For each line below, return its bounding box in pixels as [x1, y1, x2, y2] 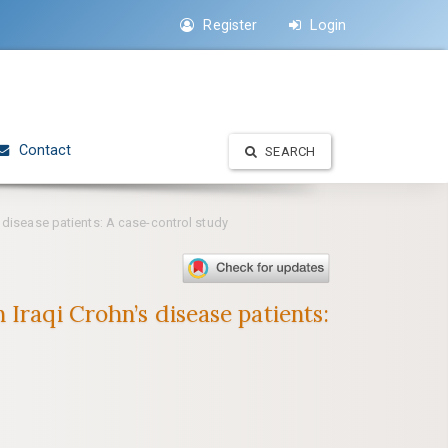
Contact [14, 142, 72, 158]
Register [199, 17, 258, 33]
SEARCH [265, 143, 315, 159]
